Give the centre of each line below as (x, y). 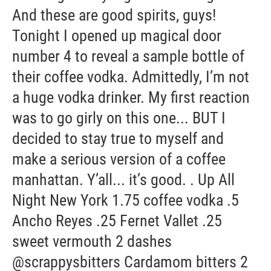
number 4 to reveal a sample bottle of (128, 56)
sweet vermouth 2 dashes (92, 241)
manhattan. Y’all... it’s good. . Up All (123, 180)
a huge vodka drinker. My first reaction (131, 97)
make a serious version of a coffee (119, 159)
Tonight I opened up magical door (117, 36)
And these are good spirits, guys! (114, 15)
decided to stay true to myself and (118, 139)
